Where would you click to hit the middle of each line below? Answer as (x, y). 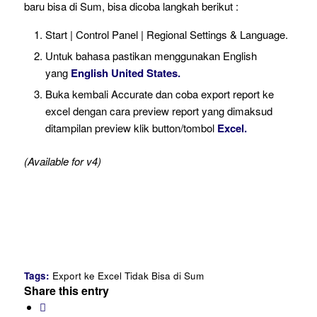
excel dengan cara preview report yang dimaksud (158, 110)
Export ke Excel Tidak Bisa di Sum (128, 276)
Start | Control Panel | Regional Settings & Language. (166, 34)
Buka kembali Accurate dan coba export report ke (159, 93)
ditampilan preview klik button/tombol (131, 127)
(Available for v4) (64, 161)
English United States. (127, 73)
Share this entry (66, 290)
